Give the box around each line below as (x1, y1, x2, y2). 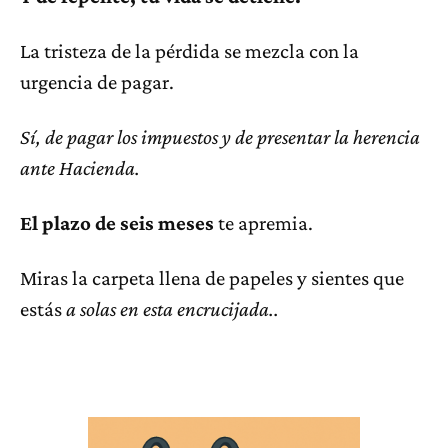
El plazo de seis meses (20, 211, 214, 235)
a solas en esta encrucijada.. (66, 297, 279, 321)
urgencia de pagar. (20, 70, 174, 94)
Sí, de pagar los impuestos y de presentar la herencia (20, 125, 420, 149)
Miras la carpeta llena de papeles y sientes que (20, 266, 404, 290)
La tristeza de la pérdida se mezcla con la (20, 39, 359, 63)
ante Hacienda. (20, 156, 140, 180)
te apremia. (214, 211, 313, 235)
